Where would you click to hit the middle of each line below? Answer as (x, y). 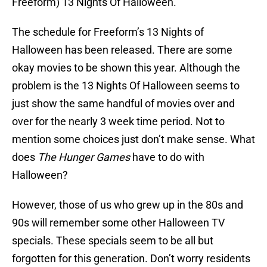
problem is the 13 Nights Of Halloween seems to (126, 86)
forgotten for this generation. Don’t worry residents (131, 259)
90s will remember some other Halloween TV (118, 223)
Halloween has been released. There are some (122, 50)
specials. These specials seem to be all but (113, 241)
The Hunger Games (83, 157)
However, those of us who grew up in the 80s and (128, 205)
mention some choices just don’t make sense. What (133, 139)
